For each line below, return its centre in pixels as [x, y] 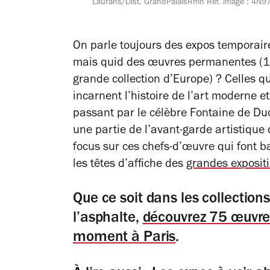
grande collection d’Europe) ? [147, 80]
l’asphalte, [106, 219]
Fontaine [212, 114]
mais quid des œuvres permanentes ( [168, 64]
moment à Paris [124, 238]
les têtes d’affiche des [130, 165]
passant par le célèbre [130, 114]
